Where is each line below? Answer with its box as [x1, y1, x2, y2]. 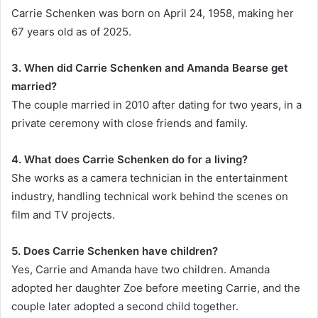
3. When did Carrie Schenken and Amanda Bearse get [11, 61, 288, 75]
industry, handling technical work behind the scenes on [11, 190, 288, 204]
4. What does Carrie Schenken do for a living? [11, 153, 248, 167]
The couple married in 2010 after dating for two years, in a [11, 98, 302, 112]
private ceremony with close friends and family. [11, 116, 248, 131]
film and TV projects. [11, 208, 115, 222]
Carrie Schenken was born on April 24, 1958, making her [11, 6, 294, 21]
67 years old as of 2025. [11, 25, 131, 39]
